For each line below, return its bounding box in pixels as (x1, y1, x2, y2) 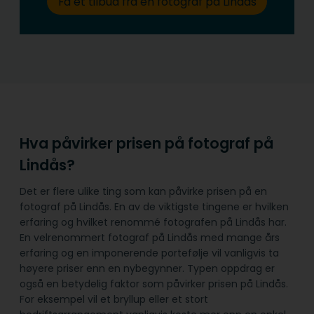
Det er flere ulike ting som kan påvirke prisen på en (20, 184, 267, 198)
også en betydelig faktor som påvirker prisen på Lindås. (20, 276, 288, 291)
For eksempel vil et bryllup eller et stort (20, 292, 208, 306)
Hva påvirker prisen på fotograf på (20, 133, 273, 153)
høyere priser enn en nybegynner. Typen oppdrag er (20, 261, 275, 275)
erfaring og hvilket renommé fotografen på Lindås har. (20, 214, 287, 229)
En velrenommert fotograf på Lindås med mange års (20, 230, 280, 245)
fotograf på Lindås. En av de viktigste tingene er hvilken (20, 199, 289, 214)
